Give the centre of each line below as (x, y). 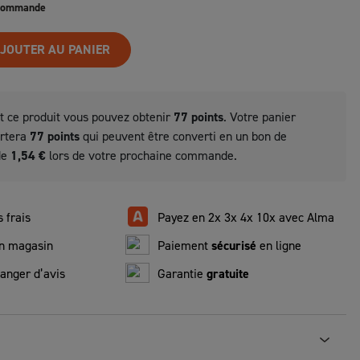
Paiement (184, 246)
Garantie (182, 274)
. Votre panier (260, 117)
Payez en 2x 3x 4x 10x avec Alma (246, 218)
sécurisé (234, 246)
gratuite (228, 274)
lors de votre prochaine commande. (141, 156)
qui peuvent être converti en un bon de (183, 137)
